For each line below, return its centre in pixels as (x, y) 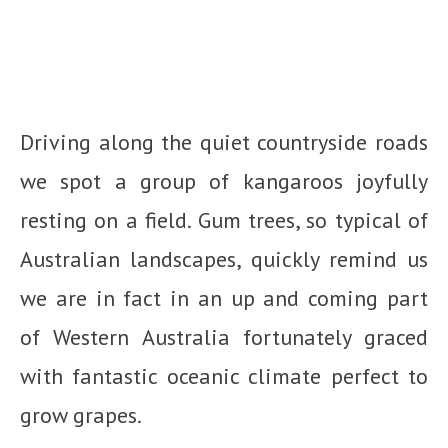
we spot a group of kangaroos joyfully (224, 181)
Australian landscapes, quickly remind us (224, 259)
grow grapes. (81, 415)
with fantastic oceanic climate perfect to (224, 376)
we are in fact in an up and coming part (224, 298)
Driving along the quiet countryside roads (224, 142)
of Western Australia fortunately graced (224, 337)
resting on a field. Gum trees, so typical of (224, 220)
